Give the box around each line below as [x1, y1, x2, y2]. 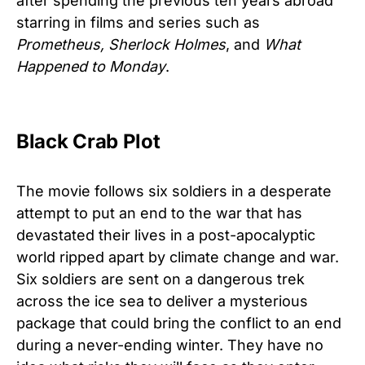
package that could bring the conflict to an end [16, 314, 341, 332]
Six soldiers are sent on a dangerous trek [16, 270, 305, 288]
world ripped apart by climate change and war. [16, 248, 339, 266]
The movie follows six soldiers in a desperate [16, 182, 332, 200]
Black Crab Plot [16, 129, 161, 153]
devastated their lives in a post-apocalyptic [16, 226, 315, 244]
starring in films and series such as [16, 13, 260, 31]
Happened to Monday [16, 57, 165, 75]
